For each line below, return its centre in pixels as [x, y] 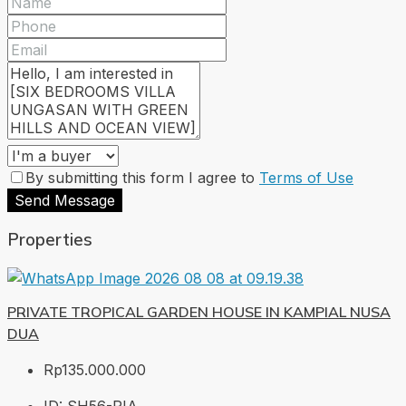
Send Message [65, 200]
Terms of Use [306, 177]
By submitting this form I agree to [142, 177]
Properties [50, 240]
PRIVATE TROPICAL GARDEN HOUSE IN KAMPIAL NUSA [199, 312]
